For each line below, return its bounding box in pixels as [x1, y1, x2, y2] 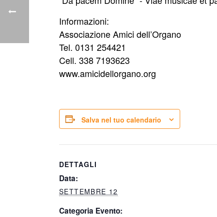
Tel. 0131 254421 [59, 41, 126, 53]
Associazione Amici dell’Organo [59, 28, 181, 40]
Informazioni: [59, 15, 109, 27]
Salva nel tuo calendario [81, 115, 161, 125]
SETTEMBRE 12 [59, 186, 118, 197]
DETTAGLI [59, 159, 97, 170]
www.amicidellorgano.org [59, 67, 156, 79]
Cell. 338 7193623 [59, 54, 130, 66]
